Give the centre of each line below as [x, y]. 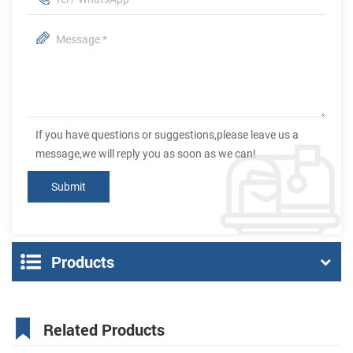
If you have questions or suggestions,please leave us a [167, 135]
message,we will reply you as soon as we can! [146, 154]
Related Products [104, 330]
